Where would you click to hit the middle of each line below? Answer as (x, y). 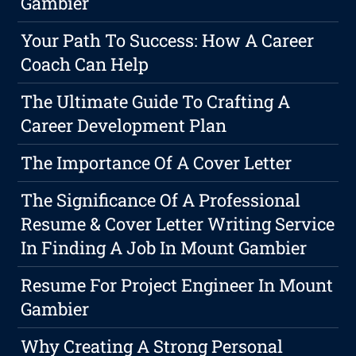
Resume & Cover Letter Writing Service (178, 224)
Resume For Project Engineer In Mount (177, 285)
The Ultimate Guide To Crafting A (156, 102)
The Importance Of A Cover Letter (157, 163)
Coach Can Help (85, 64)
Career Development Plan (124, 126)
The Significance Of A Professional (161, 200)
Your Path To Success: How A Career (168, 41)
